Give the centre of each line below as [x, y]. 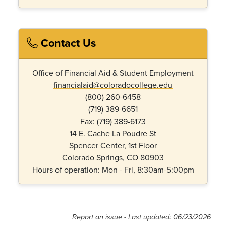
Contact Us [67, 43]
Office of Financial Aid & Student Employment [113, 73]
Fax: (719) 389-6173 [113, 121]
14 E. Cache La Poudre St [113, 133]
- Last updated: [148, 217]
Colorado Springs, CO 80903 [113, 157]
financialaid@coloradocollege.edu [113, 85]
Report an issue [97, 217]
